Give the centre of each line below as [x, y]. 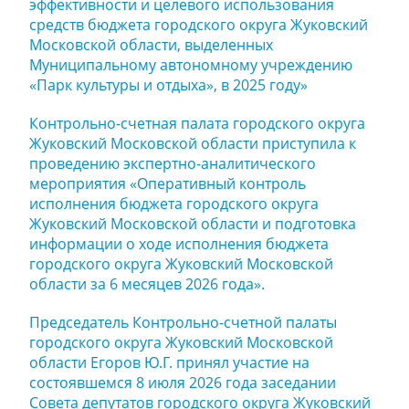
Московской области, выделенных [151, 45]
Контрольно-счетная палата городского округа [197, 123]
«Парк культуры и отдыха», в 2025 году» [168, 85]
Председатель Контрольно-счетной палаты [183, 322]
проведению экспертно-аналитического [173, 163]
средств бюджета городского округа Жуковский [199, 25]
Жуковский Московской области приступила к [193, 143]
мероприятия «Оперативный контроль [168, 184]
